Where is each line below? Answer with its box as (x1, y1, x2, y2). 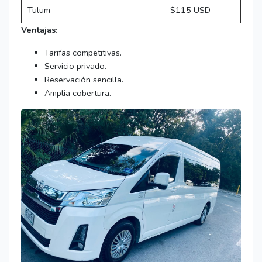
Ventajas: (21, 23, 58, 36)
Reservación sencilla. (44, 73, 123, 85)
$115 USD (170, 4, 211, 16)
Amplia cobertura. (44, 87, 111, 99)
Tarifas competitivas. (44, 46, 122, 58)
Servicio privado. (44, 60, 106, 72)
